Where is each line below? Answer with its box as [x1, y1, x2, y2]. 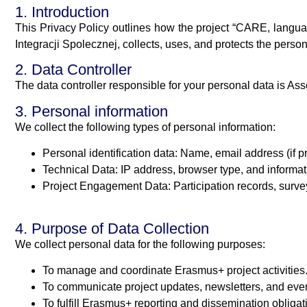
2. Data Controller [15, 61, 132, 79]
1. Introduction [15, 3, 109, 21]
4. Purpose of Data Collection [15, 219, 209, 237]
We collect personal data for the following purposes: [15, 238, 265, 250]
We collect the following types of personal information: [15, 121, 275, 133]
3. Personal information [15, 102, 168, 120]
